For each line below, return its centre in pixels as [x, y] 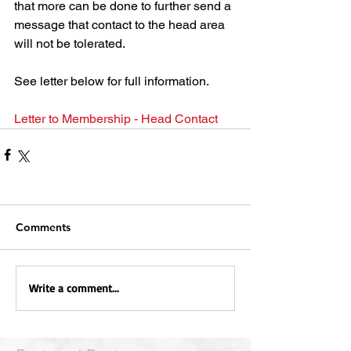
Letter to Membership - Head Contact [116, 118]
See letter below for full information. [112, 81]
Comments [43, 227]
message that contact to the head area [121, 24]
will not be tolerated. [70, 43]
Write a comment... [74, 288]
